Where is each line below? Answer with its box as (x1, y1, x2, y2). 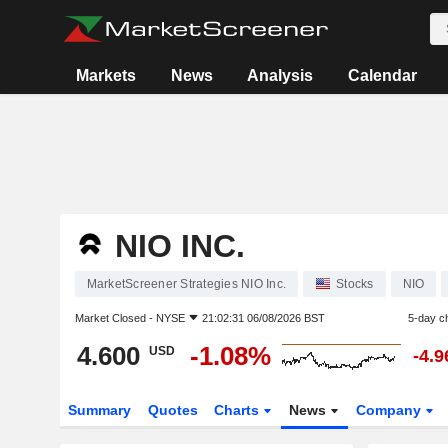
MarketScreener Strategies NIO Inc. (86, 277, 286, 291)
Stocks (336, 277, 374, 291)
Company (356, 402, 426, 418)
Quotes (147, 402, 198, 418)
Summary (67, 402, 131, 418)
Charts (214, 402, 264, 418)
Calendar (347, 67, 417, 84)
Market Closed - (74, 312, 156, 324)
